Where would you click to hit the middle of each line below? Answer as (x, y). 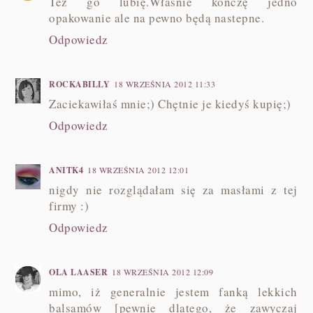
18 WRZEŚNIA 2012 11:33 (165, 83)
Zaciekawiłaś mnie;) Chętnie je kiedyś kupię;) (170, 103)
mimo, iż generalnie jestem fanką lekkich (173, 291)
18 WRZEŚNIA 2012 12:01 (138, 169)
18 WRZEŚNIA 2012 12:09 (163, 271)
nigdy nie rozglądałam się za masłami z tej (173, 189)
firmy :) (69, 205)
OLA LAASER (79, 272)
